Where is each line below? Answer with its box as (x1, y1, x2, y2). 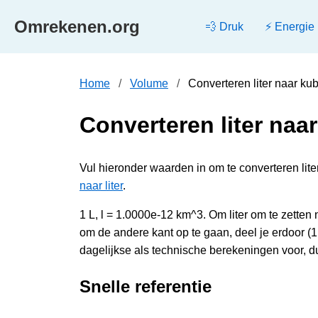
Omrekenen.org (14, 16, 140, 36)
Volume (130, 77, 168, 89)
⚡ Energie (265, 21, 314, 33)
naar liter (79, 179, 123, 192)
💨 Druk (205, 21, 243, 33)
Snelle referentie (79, 276, 212, 296)
